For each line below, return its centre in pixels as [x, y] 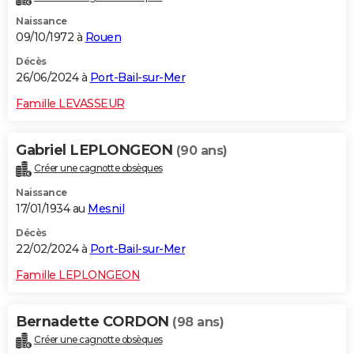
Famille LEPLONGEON [78, 275]
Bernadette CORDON [94, 321]
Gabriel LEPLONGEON [96, 150]
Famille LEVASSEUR [70, 103]
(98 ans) [198, 322]
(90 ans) [201, 150]
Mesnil [106, 208]
